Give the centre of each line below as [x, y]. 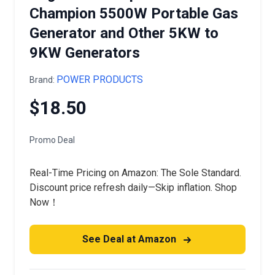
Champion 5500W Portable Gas [134, 14]
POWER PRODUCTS [100, 79]
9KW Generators [85, 53]
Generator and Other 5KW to [124, 33]
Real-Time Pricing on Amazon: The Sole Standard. [135, 173]
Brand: [43, 80]
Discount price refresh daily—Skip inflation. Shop [133, 188]
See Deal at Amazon [130, 239]
